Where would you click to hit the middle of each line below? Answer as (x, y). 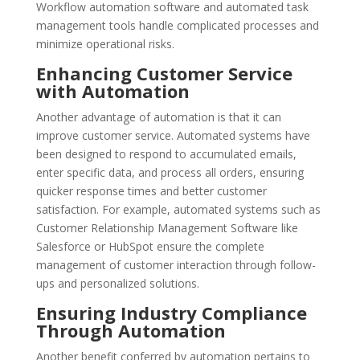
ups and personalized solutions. (117, 284)
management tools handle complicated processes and (177, 26)
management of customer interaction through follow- (176, 265)
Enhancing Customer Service (164, 74)
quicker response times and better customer (151, 191)
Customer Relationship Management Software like (167, 228)
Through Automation (131, 331)
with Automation (112, 91)
